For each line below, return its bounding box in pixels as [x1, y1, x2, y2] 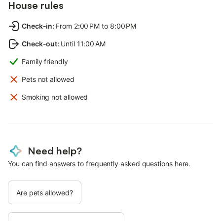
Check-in [22, 21, 53, 30]
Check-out [22, 39, 58, 48]
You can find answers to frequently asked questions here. [8, 159, 191, 168]
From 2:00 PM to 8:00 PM [56, 21, 137, 30]
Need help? [28, 144, 82, 157]
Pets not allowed [22, 74, 74, 83]
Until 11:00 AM [61, 39, 106, 48]
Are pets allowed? [16, 188, 73, 197]
